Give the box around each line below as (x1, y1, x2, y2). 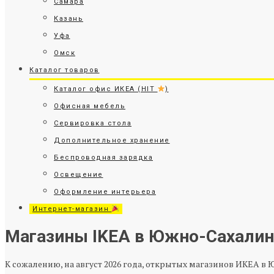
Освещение (54, 171, 103, 179)
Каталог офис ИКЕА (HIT (54, 85, 158, 93)
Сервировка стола (54, 119, 131, 127)
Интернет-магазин (32, 205, 112, 213)
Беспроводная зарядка (54, 154, 153, 161)
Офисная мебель (54, 102, 125, 110)
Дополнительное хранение (54, 136, 170, 144)
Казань (54, 15, 83, 23)
